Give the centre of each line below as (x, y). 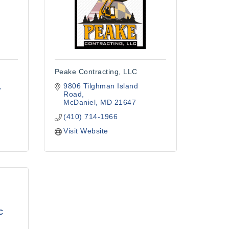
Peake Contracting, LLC (96, 72)
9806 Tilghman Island (101, 86)
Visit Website (86, 131)
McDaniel (80, 102)
